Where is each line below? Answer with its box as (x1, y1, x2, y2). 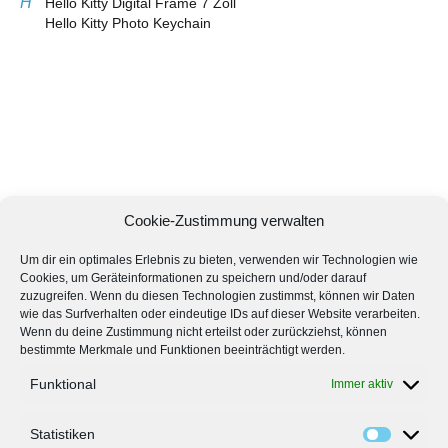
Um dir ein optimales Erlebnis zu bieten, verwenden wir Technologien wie (20, 253, 418, 267)
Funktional (30, 376, 96, 392)
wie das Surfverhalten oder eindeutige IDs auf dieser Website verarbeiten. (20, 307, 420, 321)
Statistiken (30, 426, 95, 442)
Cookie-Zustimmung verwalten (124, 212, 324, 229)
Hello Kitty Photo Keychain (45, 14, 211, 31)
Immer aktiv (331, 377, 393, 391)
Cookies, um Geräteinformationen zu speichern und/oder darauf (20, 271, 366, 285)
